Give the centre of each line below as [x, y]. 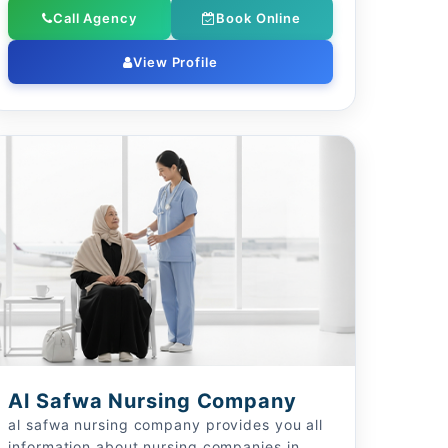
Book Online [259, 18]
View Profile [175, 62]
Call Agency [94, 18]
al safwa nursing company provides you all [166, 424]
